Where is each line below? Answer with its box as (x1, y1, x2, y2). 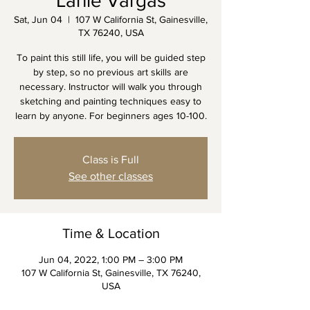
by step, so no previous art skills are (33, 66, 188, 77)
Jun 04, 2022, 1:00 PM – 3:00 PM (39, 254, 183, 265)
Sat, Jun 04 (14, 14, 62, 25)
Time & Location (62, 226, 160, 241)
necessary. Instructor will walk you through (19, 81, 202, 92)
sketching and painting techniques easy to (20, 95, 201, 107)
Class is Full (82, 154, 139, 165)
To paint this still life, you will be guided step (16, 52, 206, 63)
